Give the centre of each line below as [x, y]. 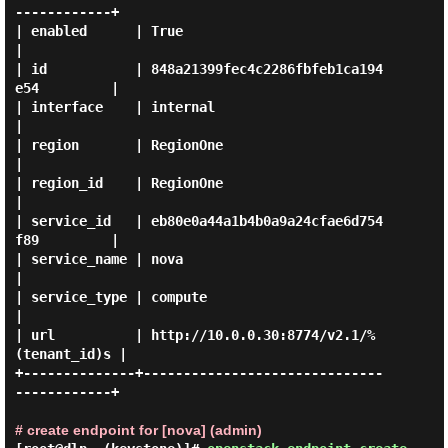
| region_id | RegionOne [118, 183]
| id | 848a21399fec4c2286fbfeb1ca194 [198, 69]
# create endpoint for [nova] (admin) [138, 430]
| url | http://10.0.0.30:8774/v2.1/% [194, 335]
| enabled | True [98, 31]
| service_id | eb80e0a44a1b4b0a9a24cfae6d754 [198, 221]
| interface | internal [114, 107]
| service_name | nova [98, 259]
